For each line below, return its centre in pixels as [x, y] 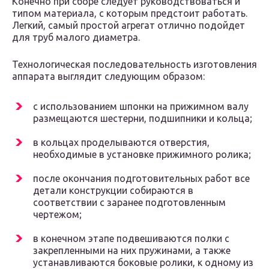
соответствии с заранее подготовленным [129, 203]
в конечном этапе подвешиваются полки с [131, 239]
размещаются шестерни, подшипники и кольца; [143, 119]
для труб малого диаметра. [76, 38]
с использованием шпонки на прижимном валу [141, 107]
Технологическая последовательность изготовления [134, 65]
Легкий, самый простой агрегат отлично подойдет [128, 26]
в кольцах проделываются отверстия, [121, 143]
